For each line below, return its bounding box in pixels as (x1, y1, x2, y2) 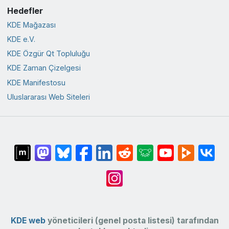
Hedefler (7, 5, 43, 16)
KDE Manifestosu (7, 78, 65, 87)
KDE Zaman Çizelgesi (7, 63, 81, 73)
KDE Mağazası (7, 20, 56, 29)
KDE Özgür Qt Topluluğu (7, 49, 90, 58)
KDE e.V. (7, 35, 35, 44)
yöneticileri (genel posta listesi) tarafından (45, 216, 219, 226)
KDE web (10, 216, 45, 226)
